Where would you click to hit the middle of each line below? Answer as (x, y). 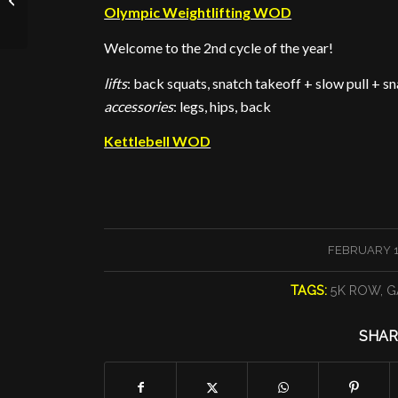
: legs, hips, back (223, 106)
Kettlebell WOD (158, 141)
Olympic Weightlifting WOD (198, 12)
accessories (139, 106)
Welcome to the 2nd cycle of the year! (219, 47)
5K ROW (356, 291)
